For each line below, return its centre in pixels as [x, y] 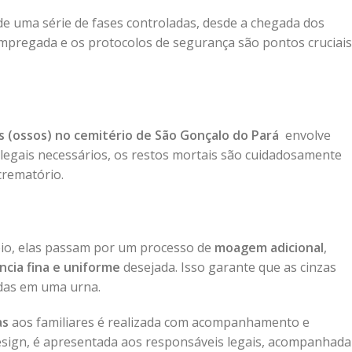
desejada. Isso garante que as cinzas [228, 267]
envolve [306, 135]
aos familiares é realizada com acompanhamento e [159, 322]
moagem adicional [269, 247]
